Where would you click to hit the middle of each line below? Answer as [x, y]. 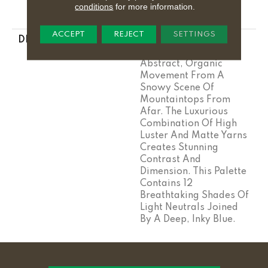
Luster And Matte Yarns [194, 135]
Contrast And [170, 159]
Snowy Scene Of [177, 88]
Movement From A [182, 76]
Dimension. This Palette [193, 171]
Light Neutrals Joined [189, 207]
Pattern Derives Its [182, 52]
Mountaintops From [185, 100]
